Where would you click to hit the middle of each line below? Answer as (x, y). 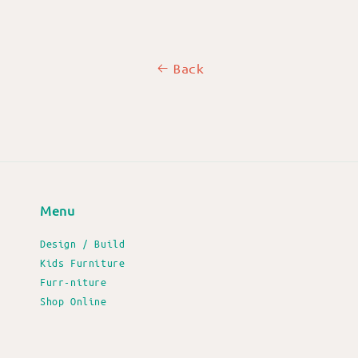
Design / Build (83, 243)
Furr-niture (74, 281)
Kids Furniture (83, 262)
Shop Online (74, 300)
